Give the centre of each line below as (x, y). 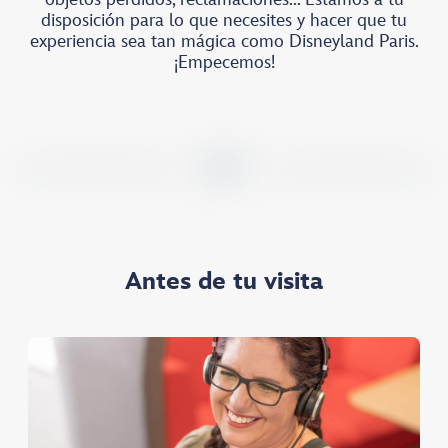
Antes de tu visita (224, 281)
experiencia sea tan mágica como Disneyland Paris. (224, 41)
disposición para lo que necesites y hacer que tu (224, 20)
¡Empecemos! (224, 62)
